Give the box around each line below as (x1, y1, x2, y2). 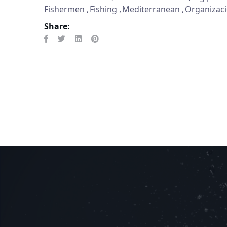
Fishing (90, 4, 117, 15)
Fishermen (44, 4, 85, 15)
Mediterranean (122, 4, 180, 15)
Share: (44, 21, 70, 32)
